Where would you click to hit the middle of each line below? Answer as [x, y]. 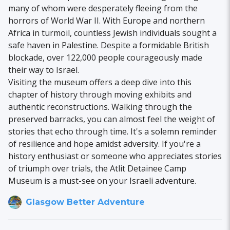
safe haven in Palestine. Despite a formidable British [109, 45]
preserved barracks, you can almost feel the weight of [112, 119]
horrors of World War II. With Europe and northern [107, 20]
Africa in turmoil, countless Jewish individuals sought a [112, 33]
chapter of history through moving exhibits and [100, 94]
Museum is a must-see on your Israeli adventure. [102, 180]
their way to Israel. [44, 70]
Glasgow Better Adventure [85, 202]
